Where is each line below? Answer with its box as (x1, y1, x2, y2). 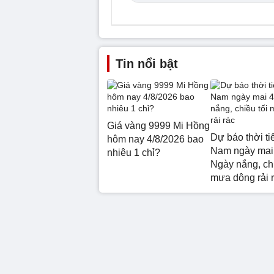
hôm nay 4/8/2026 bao (107, 134, 204, 144)
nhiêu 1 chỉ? (107, 147, 160, 158)
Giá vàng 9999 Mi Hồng (107, 120, 210, 131)
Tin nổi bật (116, 57, 178, 70)
